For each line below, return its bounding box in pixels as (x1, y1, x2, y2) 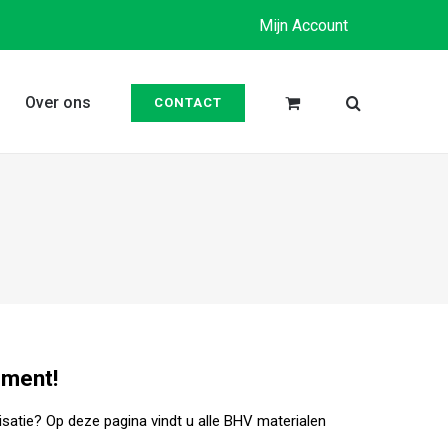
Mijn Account (259, 15, 348, 35)
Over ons (25, 93, 91, 112)
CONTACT (154, 95, 222, 110)
